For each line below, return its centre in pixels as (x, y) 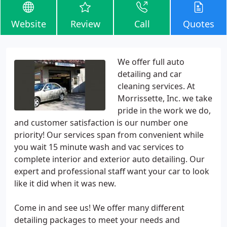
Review (85, 24)
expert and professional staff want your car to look (112, 171)
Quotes (199, 24)
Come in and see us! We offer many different (99, 208)
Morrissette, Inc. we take (165, 98)
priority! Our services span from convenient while (109, 135)
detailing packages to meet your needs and (97, 220)
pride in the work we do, (164, 110)
